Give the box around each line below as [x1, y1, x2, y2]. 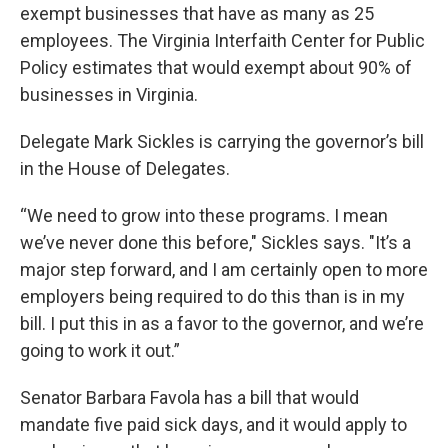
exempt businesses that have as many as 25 [20, 3, 374, 24]
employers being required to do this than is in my [20, 286, 405, 307]
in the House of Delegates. [20, 158, 234, 179]
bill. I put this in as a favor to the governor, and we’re [20, 313, 424, 334]
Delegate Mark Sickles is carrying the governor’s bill [20, 131, 424, 152]
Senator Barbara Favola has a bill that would [20, 387, 359, 408]
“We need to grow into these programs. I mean [20, 205, 388, 226]
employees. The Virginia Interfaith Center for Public [20, 30, 425, 51]
